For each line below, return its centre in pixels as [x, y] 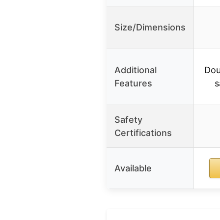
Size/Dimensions [150, 27]
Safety [128, 120]
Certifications [143, 133]
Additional [136, 70]
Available [133, 168]
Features [133, 83]
